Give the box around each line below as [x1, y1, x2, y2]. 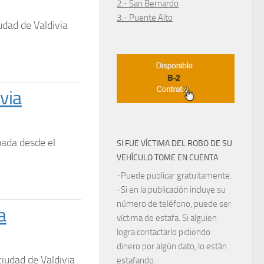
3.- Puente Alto [117, 12, 173, 23]
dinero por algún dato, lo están [117, 241, 227, 252]
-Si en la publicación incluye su [117, 184, 226, 196]
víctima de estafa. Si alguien [117, 213, 217, 224]
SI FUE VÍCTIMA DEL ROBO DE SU [117, 138, 232, 149]
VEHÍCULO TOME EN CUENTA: [117, 153, 220, 163]
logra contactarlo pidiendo [117, 227, 210, 238]
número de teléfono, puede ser [117, 199, 231, 210]
